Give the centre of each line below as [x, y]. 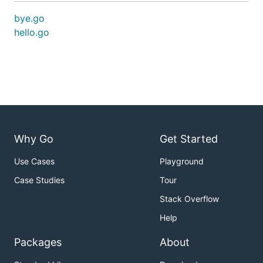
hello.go [32, 32]
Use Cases [34, 161]
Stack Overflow [189, 199]
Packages [38, 242]
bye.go [29, 18]
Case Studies [39, 180]
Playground [182, 161]
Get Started [189, 139]
